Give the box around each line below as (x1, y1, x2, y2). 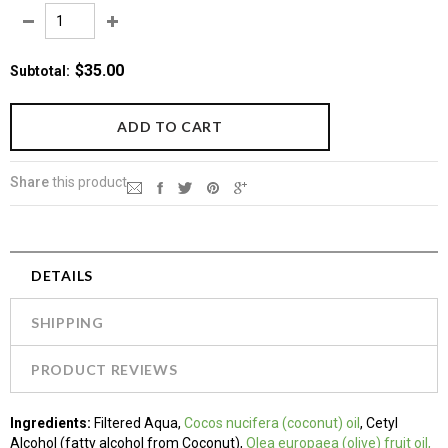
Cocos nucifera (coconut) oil (184, 415, 360, 432)
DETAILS (31, 267, 93, 285)
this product (49, 174, 127, 191)
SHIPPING (31, 314, 104, 332)
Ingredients (10, 415, 87, 432)
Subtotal (10, 63, 66, 80)
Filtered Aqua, (94, 415, 184, 432)
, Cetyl (360, 415, 398, 432)
